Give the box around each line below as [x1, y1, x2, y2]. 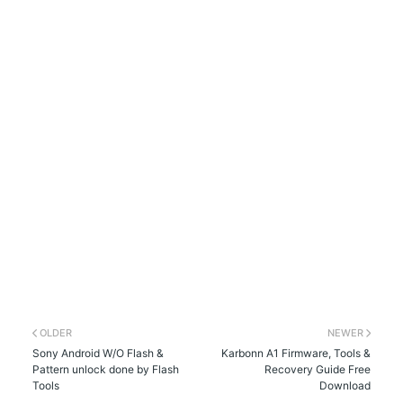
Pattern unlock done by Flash [32, 362, 180, 376]
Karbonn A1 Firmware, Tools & [220, 345, 371, 360]
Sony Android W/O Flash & [32, 345, 165, 360]
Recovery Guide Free [264, 362, 371, 376]
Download [318, 378, 371, 392]
